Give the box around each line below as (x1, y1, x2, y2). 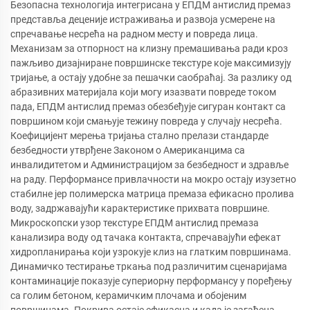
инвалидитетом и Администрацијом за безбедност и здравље (10, 158, 289, 170)
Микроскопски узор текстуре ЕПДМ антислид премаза (10, 217, 259, 228)
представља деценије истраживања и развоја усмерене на (10, 13, 275, 25)
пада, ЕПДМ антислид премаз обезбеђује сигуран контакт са (10, 100, 286, 112)
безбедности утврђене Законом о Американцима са (10, 144, 245, 156)
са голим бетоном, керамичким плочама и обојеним (10, 289, 246, 301)
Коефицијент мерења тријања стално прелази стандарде (10, 129, 268, 141)
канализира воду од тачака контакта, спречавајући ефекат (10, 231, 281, 243)
